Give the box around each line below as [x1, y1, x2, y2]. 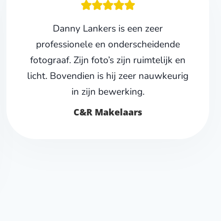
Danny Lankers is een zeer [53, 22, 163, 36]
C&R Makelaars [74, 106, 143, 118]
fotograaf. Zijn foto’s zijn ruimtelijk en [30, 54, 186, 67]
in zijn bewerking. [71, 85, 145, 99]
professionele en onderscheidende [36, 38, 180, 51]
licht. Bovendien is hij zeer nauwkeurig [27, 70, 189, 83]
